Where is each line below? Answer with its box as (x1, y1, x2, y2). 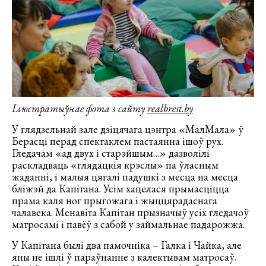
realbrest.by (147, 101, 193, 115)
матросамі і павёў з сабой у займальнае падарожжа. (12, 217, 245, 231)
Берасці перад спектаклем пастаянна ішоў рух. (12, 134, 223, 148)
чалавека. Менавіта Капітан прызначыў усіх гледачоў (12, 205, 249, 219)
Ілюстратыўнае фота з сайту (12, 101, 147, 115)
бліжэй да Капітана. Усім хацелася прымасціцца (12, 181, 229, 195)
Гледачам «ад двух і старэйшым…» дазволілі (12, 145, 210, 160)
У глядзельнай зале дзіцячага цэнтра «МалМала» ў (12, 122, 243, 136)
